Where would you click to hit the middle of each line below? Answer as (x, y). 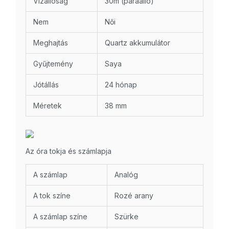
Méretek (48, 106)
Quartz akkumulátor (138, 43)
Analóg (126, 175)
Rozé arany (134, 196)
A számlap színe (60, 217)
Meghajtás (51, 43)
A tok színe (52, 196)
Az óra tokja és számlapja (68, 151)
